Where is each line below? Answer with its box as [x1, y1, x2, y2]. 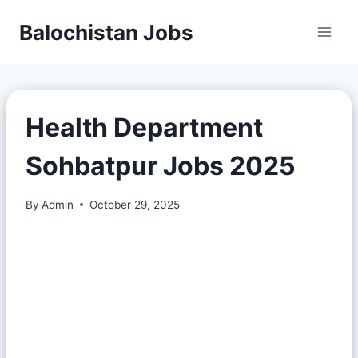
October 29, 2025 [89, 197, 181, 211]
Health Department [26, 112, 263, 143]
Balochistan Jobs [19, 19, 193, 45]
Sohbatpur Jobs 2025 [26, 150, 296, 181]
